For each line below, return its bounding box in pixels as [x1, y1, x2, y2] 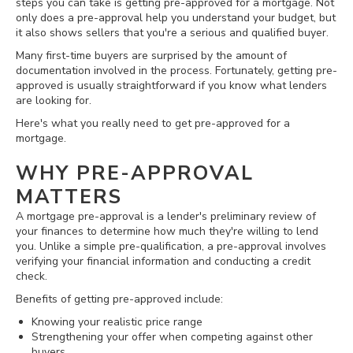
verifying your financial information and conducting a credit [16, 253, 310, 269]
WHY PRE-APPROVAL [16, 159, 254, 187]
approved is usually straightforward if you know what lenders [16, 77, 327, 93]
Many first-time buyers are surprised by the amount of [16, 47, 287, 63]
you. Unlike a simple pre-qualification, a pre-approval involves [16, 238, 326, 254]
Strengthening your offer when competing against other [32, 329, 313, 344]
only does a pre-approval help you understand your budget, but [16, 9, 336, 25]
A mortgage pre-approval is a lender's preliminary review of [16, 208, 316, 224]
